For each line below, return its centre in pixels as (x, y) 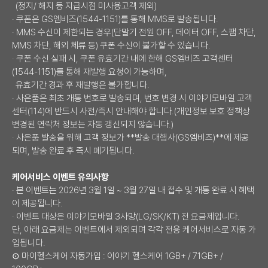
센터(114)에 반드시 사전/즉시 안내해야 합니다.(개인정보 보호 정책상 (131, 111)
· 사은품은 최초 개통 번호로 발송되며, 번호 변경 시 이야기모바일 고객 (132, 98)
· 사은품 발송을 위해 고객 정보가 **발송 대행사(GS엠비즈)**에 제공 (130, 137)
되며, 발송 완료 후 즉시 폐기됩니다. (73, 150)
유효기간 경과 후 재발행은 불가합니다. (81, 85)
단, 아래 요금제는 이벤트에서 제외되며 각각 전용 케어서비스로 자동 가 (134, 229)
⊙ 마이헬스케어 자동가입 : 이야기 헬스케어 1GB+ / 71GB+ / (118, 256)
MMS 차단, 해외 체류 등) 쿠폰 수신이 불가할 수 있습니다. (111, 45)
